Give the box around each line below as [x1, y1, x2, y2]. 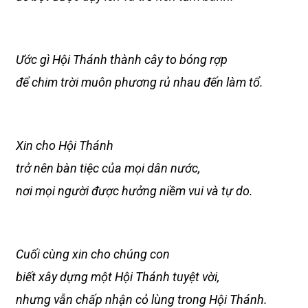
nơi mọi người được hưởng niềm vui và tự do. [16, 184, 253, 198]
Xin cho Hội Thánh [16, 138, 113, 153]
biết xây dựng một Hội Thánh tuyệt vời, [16, 269, 219, 284]
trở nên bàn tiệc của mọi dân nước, [16, 161, 200, 175]
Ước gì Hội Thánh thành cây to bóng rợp [16, 52, 228, 67]
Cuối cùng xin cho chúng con [16, 247, 170, 261]
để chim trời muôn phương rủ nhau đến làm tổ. [16, 75, 263, 89]
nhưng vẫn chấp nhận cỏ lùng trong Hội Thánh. [16, 292, 267, 307]
